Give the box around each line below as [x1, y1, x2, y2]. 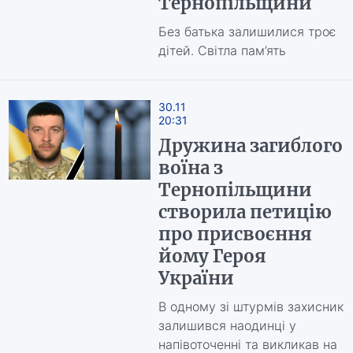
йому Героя [158, 245, 266, 267]
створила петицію [158, 201, 332, 223]
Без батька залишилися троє [158, 24, 336, 39]
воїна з [158, 157, 223, 179]
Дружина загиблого [158, 135, 343, 157]
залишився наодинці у [158, 318, 296, 333]
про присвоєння [158, 223, 312, 245]
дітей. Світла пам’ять [158, 43, 286, 58]
